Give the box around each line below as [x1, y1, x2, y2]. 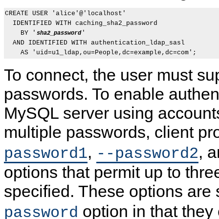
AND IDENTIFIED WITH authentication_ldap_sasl [5, 39, 185, 47]
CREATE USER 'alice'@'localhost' [5, 10, 126, 18]
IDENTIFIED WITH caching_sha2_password [5, 20, 157, 27]
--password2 [96, 145, 198, 163]
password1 [4, 145, 88, 163]
